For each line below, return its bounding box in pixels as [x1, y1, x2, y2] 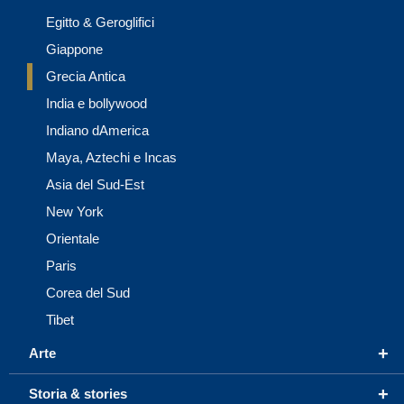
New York [46, 203, 104, 219]
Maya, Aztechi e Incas [46, 149, 177, 165]
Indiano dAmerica [46, 122, 149, 138]
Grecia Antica [46, 68, 125, 84]
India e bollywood [46, 95, 147, 111]
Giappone [46, 41, 103, 57]
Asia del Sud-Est [46, 176, 144, 192]
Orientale [46, 230, 99, 246]
